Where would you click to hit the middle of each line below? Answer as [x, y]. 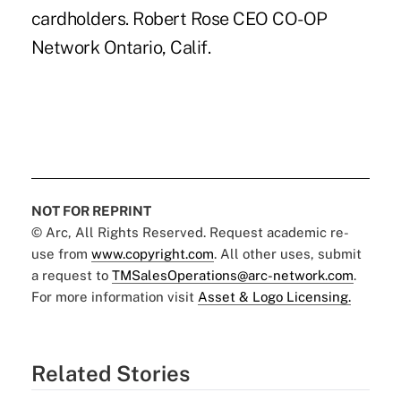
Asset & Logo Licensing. [274, 296]
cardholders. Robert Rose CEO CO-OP [179, 18]
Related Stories [110, 373]
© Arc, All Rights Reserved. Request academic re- [190, 232]
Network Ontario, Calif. [121, 47]
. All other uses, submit [287, 253]
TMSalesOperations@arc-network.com [232, 275]
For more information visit [114, 296]
